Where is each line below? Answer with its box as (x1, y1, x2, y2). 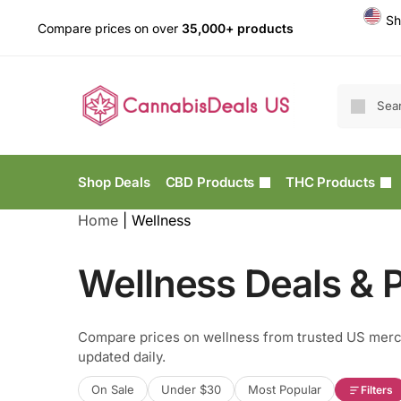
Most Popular (248, 382, 321, 397)
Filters (361, 383, 393, 397)
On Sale (91, 382, 134, 397)
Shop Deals (78, 174, 150, 191)
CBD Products (165, 174, 255, 191)
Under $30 (161, 382, 221, 397)
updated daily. (78, 348, 166, 366)
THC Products (285, 174, 375, 191)
